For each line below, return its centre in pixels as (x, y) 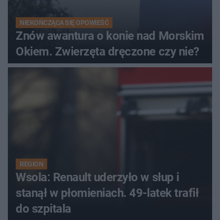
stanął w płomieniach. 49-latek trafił (107, 193)
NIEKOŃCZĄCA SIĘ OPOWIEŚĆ (64, 22)
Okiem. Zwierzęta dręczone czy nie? (108, 51)
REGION (32, 164)
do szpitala (43, 208)
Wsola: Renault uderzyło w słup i (97, 177)
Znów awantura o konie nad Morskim (110, 36)
